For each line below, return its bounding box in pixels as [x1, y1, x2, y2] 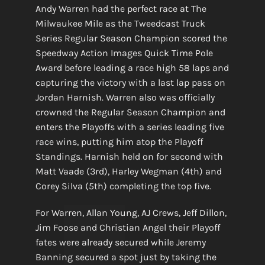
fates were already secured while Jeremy [35, 237, 206, 248]
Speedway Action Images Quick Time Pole [35, 47, 213, 59]
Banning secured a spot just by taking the [35, 251, 216, 263]
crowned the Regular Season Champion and [35, 106, 225, 118]
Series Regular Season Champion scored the [35, 33, 227, 44]
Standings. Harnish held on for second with [35, 151, 223, 163]
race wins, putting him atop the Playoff [35, 136, 203, 148]
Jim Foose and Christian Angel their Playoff [35, 222, 220, 234]
